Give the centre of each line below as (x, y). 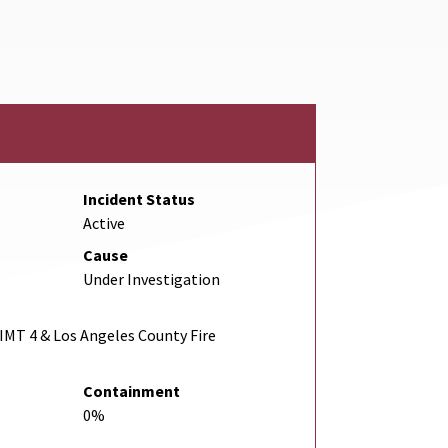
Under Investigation (151, 279)
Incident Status (138, 199)
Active (103, 223)
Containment (131, 391)
